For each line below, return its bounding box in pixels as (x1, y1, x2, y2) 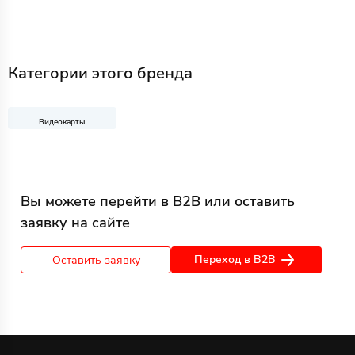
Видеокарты (38, 116, 86, 128)
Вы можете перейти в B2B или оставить (21, 192, 295, 211)
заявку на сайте (21, 213, 130, 232)
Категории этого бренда (8, 63, 193, 85)
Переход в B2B (193, 252, 276, 267)
